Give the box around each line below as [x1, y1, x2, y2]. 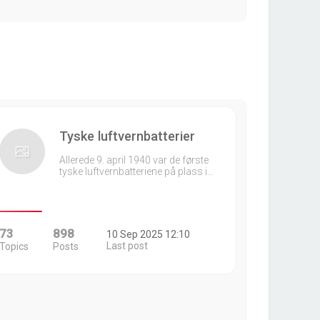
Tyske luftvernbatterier [59, 129, 195, 144]
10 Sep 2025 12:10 [106, 229, 191, 240]
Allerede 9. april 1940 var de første [59, 154, 209, 166]
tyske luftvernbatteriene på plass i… [59, 166, 214, 177]
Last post [106, 240, 149, 251]
